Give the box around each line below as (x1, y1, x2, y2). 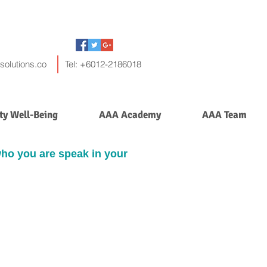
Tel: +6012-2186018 (65, 58, 141, 70)
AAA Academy (98, 108, 161, 121)
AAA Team (201, 108, 247, 121)
